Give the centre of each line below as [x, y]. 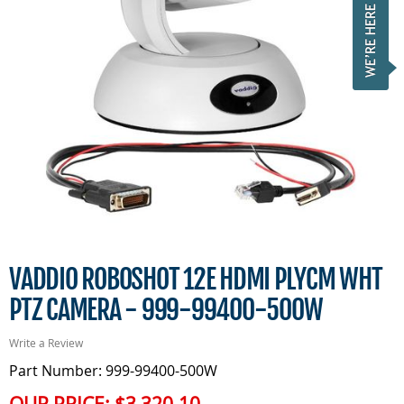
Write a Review [46, 343]
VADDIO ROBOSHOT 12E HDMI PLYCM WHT [196, 279]
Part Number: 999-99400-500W [113, 371]
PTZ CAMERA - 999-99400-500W [166, 310]
